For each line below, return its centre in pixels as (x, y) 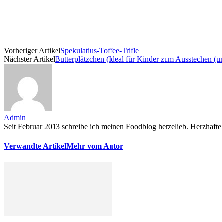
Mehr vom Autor (95, 146)
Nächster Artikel (29, 59)
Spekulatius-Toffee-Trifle (100, 50)
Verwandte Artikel (35, 146)
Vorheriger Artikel (32, 50)
